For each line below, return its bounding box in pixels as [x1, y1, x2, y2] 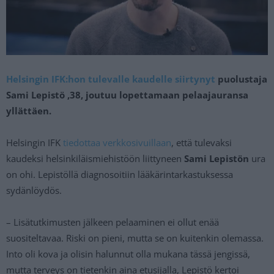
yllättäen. [6, 104, 51, 117]
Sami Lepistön [184, 152, 251, 165]
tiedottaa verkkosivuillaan [63, 136, 171, 149]
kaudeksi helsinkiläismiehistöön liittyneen [6, 152, 184, 165]
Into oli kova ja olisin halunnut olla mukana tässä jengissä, [6, 247, 250, 260]
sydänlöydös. [6, 183, 62, 196]
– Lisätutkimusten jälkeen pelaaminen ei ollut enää [6, 215, 219, 228]
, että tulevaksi [171, 136, 232, 149]
